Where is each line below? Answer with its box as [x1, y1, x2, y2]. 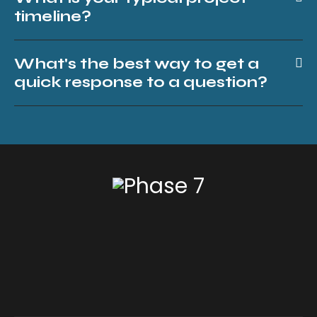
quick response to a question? [14, 72, 267, 91]
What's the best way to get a [14, 54, 259, 73]
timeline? [14, 6, 91, 25]
